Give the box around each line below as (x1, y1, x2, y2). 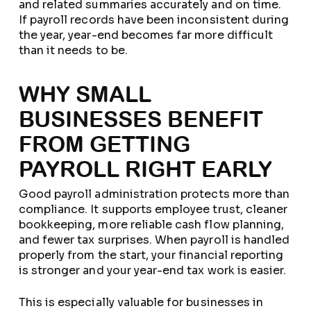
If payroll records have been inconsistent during (18, 12, 289, 27)
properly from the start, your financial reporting (18, 248, 284, 262)
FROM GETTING (18, 131, 190, 157)
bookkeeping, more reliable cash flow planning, (18, 217, 285, 232)
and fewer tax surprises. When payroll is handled (18, 233, 290, 247)
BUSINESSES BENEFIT (18, 106, 263, 132)
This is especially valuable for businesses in (18, 295, 264, 310)
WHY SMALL (18, 81, 151, 107)
